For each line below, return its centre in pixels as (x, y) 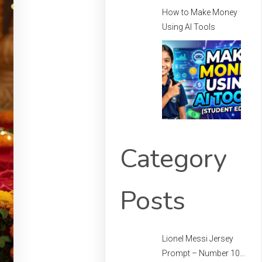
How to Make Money (200, 12)
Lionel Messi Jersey (198, 238)
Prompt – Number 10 (201, 253)
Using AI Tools (189, 27)
